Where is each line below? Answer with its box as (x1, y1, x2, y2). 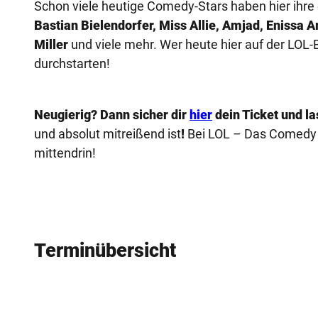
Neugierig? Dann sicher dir (34, 106, 190, 122)
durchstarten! (34, 55, 110, 71)
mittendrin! (34, 145, 96, 160)
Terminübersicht (34, 239, 176, 263)
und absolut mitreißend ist (34, 126, 181, 141)
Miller (34, 36, 68, 52)
